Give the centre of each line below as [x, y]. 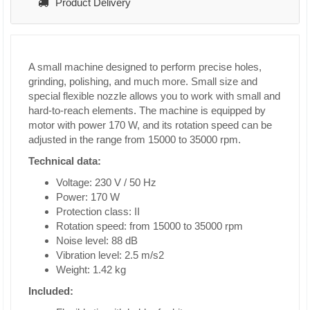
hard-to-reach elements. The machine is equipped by [147, 110]
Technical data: [65, 161]
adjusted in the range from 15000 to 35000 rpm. [135, 139]
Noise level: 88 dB [97, 240]
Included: [51, 291]
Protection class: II [98, 211]
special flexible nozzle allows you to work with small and [154, 96]
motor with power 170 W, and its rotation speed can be [150, 125]
